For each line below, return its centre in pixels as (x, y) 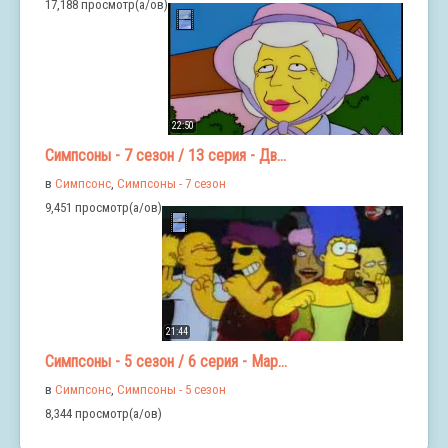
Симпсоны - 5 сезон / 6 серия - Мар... (166, 361)
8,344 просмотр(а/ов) (103, 413)
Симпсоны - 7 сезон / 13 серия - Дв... (165, 155)
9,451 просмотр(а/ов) (103, 207)
